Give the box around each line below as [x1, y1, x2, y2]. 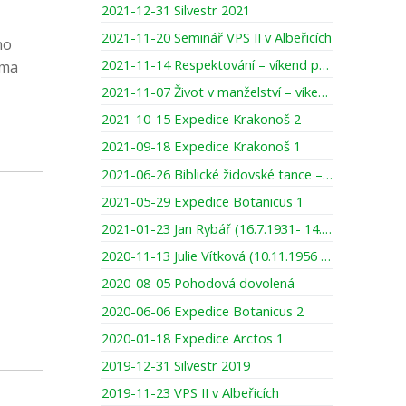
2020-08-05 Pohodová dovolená [101, 274, 295, 293]
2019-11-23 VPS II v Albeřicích [101, 383, 279, 402]
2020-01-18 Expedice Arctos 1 [101, 328, 284, 347]
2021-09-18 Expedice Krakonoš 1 [101, 137, 301, 156]
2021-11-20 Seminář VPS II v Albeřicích [101, 27, 332, 46]
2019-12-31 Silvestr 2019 [101, 355, 250, 374]
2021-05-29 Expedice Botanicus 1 [101, 191, 304, 210]
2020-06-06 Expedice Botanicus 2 [101, 301, 304, 320]
